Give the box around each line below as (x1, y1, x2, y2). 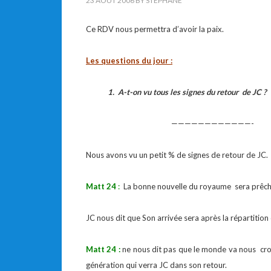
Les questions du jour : (86, 56, 172, 65)
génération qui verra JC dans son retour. (86, 260, 227, 270)
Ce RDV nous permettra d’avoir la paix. (86, 24, 224, 34)
